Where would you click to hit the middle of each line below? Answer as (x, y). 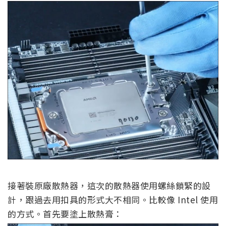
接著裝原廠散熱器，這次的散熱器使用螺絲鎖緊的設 (109, 186)
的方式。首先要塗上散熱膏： (65, 214)
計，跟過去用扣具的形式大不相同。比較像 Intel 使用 (113, 200)
